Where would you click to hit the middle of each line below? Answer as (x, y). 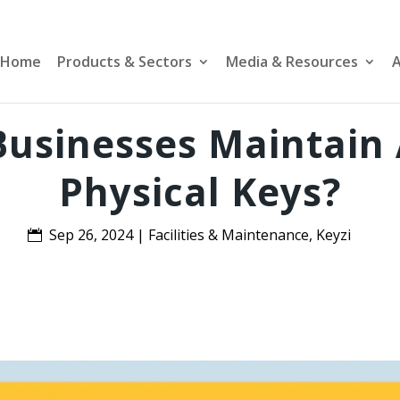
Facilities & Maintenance (229, 234)
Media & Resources (292, 62)
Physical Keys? (200, 191)
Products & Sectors (125, 62)
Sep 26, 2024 (91, 234)
